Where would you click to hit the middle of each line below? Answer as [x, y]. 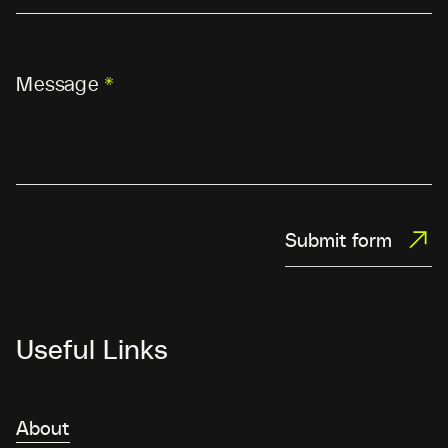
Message [60, 83]
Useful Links [92, 348]
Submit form [338, 240]
